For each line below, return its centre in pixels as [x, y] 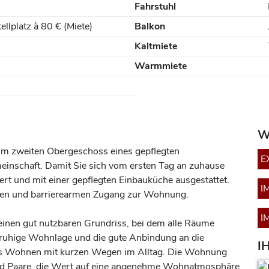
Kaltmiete [156, 46]
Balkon [150, 26]
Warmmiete [161, 66]
